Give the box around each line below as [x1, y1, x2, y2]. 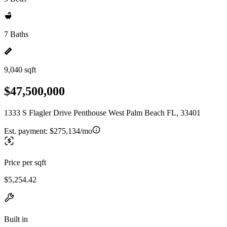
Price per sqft [4, 158, 46, 167]
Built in [4, 214, 28, 223]
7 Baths [4, 30, 28, 39]
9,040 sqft [4, 65, 36, 74]
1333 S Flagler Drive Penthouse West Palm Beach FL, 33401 [4, 108, 201, 117]
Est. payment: [4, 126, 50, 135]
